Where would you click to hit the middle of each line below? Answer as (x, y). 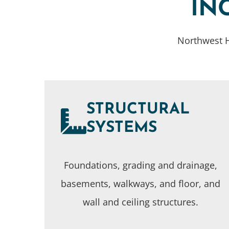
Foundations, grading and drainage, (141, 165)
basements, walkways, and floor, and (141, 183)
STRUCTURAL (138, 109)
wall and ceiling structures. (141, 202)
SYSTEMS (121, 128)
